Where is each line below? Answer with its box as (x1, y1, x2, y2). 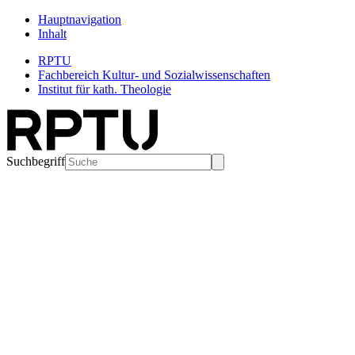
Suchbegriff (6, 155, 65, 168)
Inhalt (38, 27, 67, 40)
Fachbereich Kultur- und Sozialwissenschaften (38, 68, 270, 82)
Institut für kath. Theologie (38, 82, 171, 96)
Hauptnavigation (38, 13, 121, 26)
